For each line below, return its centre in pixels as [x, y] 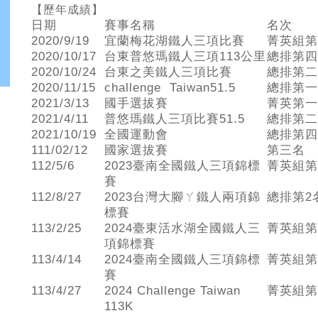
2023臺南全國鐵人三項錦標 [182, 166]
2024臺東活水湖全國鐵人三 [182, 228]
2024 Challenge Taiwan [172, 291]
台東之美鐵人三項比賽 [168, 72]
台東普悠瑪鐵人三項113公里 [185, 56]
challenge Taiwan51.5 [170, 88]
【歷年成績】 [67, 10]
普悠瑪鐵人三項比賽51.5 [175, 119]
